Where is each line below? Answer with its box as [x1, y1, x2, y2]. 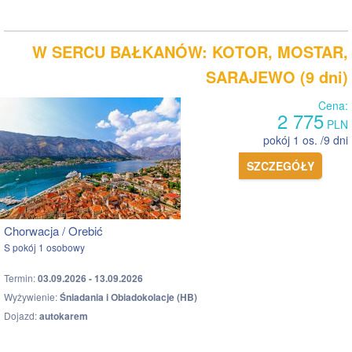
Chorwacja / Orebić [4, 222, 103, 239]
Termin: [4, 270, 38, 284]
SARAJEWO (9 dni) [206, 64, 348, 88]
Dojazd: [4, 308, 39, 322]
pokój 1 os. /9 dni [263, 131, 348, 148]
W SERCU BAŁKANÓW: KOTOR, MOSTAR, [32, 39, 348, 63]
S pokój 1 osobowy [4, 240, 85, 254]
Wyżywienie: [4, 289, 60, 303]
